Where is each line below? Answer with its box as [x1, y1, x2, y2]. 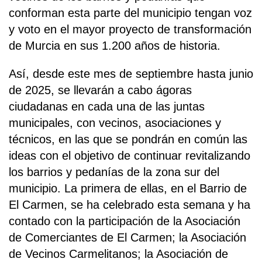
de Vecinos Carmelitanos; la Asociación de [9, 247, 228, 261]
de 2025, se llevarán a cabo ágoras [9, 84, 192, 97]
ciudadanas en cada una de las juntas [9, 100, 205, 113]
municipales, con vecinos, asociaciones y [9, 116, 221, 130]
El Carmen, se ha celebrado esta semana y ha [9, 198, 250, 212]
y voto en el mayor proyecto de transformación [9, 23, 251, 36]
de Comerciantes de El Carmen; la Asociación [9, 231, 246, 244]
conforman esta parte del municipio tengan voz [9, 6, 252, 20]
